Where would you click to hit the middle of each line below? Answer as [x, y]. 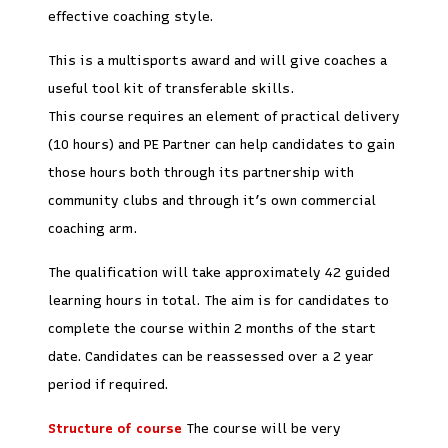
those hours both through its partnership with [201, 171]
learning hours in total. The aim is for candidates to [218, 299]
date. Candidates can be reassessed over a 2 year [211, 355]
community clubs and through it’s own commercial [212, 199]
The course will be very [263, 427]
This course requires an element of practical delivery [224, 115]
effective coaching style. [130, 15]
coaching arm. [92, 227]
